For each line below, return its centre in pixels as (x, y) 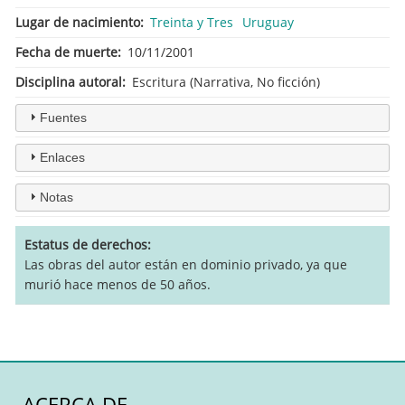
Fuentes (63, 117)
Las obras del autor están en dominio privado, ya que (186, 264)
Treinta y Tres (192, 22)
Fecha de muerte (66, 52)
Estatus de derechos (86, 244)
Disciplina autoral (69, 81)
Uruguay (268, 22)
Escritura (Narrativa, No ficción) (226, 81)
